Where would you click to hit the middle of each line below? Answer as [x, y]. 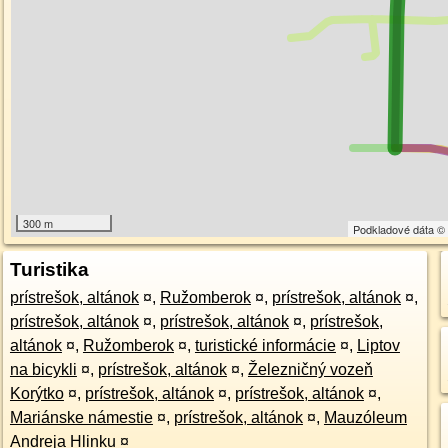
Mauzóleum [365, 417]
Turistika [49, 269]
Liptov [378, 345]
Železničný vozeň [310, 369]
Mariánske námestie [81, 417]
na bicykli [43, 369]
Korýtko [36, 393]
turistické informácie [265, 345]
